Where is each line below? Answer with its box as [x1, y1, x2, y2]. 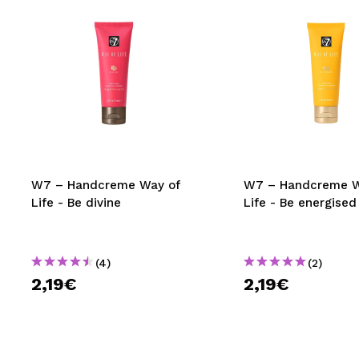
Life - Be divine [31, 196, 121, 210]
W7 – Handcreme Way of [31, 178, 180, 192]
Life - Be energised [243, 196, 357, 210]
